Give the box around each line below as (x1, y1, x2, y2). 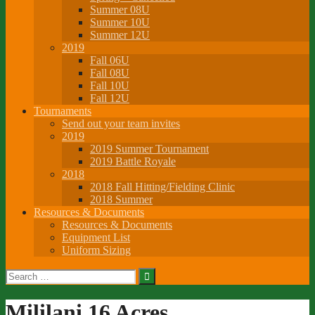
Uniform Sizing (62, 243, 131, 256)
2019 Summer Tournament (90, 142, 209, 155)
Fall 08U (90, 66, 129, 79)
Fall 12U (90, 91, 129, 104)
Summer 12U (90, 28, 150, 41)
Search (5, 266, 35, 279)
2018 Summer (90, 193, 153, 205)
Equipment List (62, 231, 130, 243)
